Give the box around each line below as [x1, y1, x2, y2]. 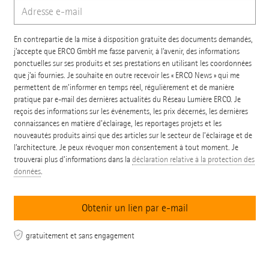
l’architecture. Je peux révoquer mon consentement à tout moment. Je [13, 142, 238, 153]
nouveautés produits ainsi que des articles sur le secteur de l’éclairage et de [13, 130, 252, 141]
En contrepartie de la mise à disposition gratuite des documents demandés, [13, 34, 253, 45]
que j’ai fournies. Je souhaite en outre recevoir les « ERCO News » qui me [13, 70, 240, 81]
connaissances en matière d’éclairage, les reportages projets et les [13, 118, 222, 129]
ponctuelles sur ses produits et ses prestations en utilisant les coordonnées [13, 58, 252, 69]
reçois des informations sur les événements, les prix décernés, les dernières [13, 106, 248, 117]
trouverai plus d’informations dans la [13, 154, 132, 165]
